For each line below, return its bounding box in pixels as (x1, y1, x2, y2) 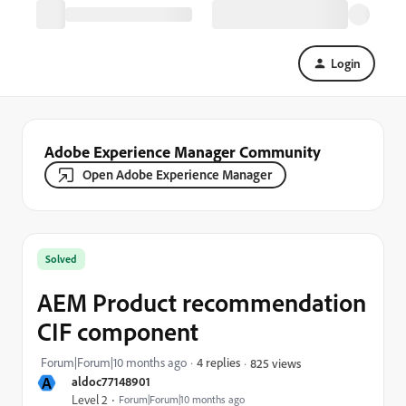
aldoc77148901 (72, 373, 150, 389)
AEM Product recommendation (37, 286, 366, 318)
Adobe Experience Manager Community (44, 141, 321, 161)
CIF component (37, 315, 198, 347)
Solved (45, 252, 77, 266)
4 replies (197, 354, 240, 370)
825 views (250, 354, 301, 371)
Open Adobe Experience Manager (82, 166, 272, 183)
